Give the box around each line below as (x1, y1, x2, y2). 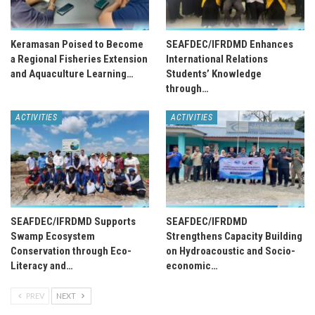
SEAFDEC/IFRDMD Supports (11, 214, 136, 228)
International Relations (166, 52, 268, 65)
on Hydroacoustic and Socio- (166, 244, 295, 257)
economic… (166, 259, 218, 272)
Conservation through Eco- (11, 244, 131, 257)
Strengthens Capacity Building (166, 229, 302, 243)
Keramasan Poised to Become (11, 37, 143, 51)
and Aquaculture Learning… (11, 67, 134, 80)
